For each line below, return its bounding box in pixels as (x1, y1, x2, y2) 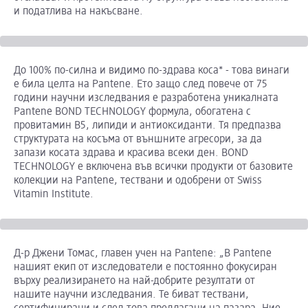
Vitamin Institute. (14, 189, 96, 201)
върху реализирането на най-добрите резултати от (14, 276, 255, 287)
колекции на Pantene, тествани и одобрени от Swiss (14, 175, 262, 187)
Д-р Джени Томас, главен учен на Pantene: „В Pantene (14, 248, 272, 260)
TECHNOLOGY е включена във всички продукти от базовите (14, 162, 293, 173)
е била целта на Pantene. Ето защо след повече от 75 (14, 79, 267, 91)
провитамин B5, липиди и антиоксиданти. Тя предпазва (14, 120, 281, 132)
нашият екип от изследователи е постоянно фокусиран (14, 262, 277, 274)
